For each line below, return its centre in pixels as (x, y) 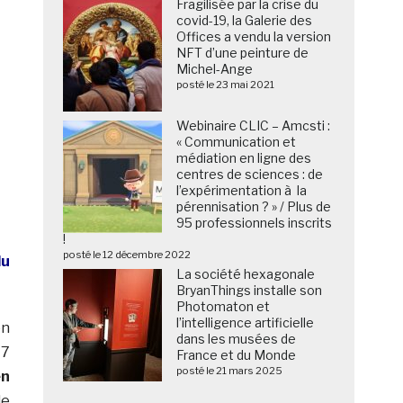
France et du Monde (237, 355)
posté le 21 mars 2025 (230, 371)
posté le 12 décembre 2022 (127, 255)
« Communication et (237, 142)
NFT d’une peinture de (243, 53)
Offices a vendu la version (254, 37)
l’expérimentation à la (242, 191)
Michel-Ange (215, 69)
